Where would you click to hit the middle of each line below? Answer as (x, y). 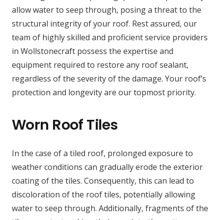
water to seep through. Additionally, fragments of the (110, 208)
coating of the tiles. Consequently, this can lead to (103, 181)
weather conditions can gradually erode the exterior (107, 167)
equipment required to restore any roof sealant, (100, 65)
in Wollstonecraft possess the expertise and (93, 51)
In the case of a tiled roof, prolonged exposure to (102, 153)
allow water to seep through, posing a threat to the (107, 10)
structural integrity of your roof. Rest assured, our (104, 24)
